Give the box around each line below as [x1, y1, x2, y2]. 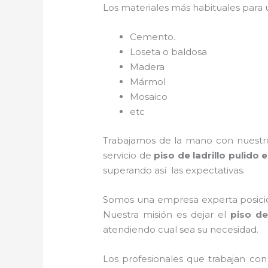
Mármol [130, 76, 166, 88]
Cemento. [130, 31, 176, 43]
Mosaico [130, 91, 168, 103]
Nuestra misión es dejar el [103, 208, 231, 220]
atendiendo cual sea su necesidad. [103, 223, 259, 235]
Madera [130, 61, 165, 73]
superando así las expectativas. [103, 164, 245, 176]
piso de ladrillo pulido [154, 149, 259, 161]
